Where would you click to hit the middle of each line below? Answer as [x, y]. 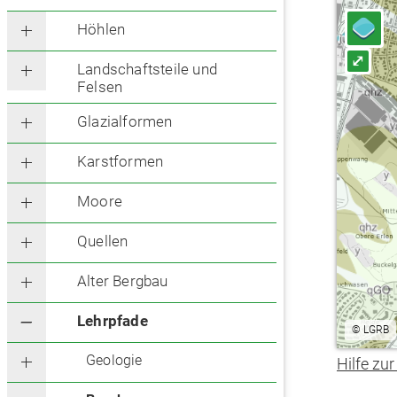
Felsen [100, 87]
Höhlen [101, 30]
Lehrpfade [113, 321]
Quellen [103, 241]
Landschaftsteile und [147, 70]
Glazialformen [125, 122]
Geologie [114, 361]
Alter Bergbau [123, 281]
